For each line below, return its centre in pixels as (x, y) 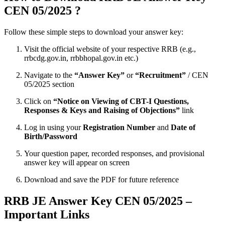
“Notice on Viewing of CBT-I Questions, (121, 101)
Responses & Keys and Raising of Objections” (102, 110)
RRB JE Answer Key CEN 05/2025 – (98, 201)
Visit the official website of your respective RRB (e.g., (110, 49)
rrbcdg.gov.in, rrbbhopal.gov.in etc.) (81, 58)
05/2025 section (49, 84)
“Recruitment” (160, 75)
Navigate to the (49, 75)
